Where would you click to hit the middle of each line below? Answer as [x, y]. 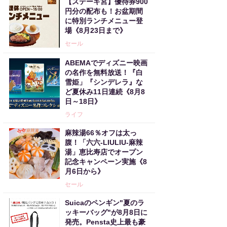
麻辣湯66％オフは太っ [101, 133]
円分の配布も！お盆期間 [104, 11]
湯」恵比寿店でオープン [104, 152]
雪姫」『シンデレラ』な [104, 82]
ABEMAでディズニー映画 [106, 63]
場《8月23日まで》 [96, 30]
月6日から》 [85, 171]
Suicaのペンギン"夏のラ [105, 203]
